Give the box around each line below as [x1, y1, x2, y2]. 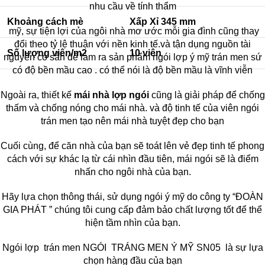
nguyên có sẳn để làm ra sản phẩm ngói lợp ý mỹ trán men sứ [3, 51, 262, 62]
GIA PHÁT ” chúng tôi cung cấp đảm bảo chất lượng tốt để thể [3, 204, 262, 215]
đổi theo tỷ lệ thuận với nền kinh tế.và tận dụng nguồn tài [14, 38, 251, 49]
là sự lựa [220, 242, 263, 253]
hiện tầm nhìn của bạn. [85, 217, 180, 228]
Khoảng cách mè [7, 16, 83, 27]
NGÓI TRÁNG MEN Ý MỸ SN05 [82, 242, 221, 253]
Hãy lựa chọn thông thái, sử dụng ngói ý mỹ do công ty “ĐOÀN [2, 191, 263, 202]
